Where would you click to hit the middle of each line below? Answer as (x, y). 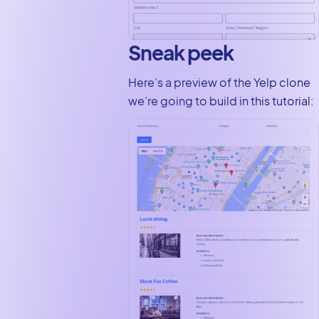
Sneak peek (181, 53)
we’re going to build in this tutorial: (221, 101)
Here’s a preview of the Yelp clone (219, 83)
